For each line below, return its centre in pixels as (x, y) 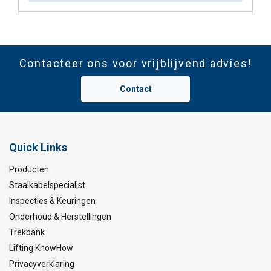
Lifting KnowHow (41, 248)
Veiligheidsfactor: (82, 33)
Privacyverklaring (42, 264)
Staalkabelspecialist (47, 185)
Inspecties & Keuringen (52, 201)
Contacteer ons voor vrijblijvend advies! (135, 63)
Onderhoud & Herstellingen (60, 217)
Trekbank (27, 232)
